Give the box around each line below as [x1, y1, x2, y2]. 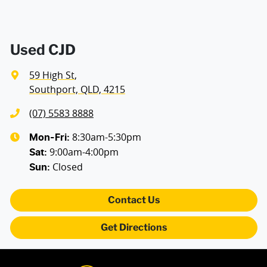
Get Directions [101, 222, 167, 234]
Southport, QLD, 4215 [29, 83, 125, 97]
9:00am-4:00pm [49, 145, 119, 159]
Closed [52, 160, 83, 174]
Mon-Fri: [29, 133, 72, 143]
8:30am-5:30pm [72, 131, 141, 144]
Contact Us [108, 194, 160, 206]
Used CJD [10, 41, 76, 59]
